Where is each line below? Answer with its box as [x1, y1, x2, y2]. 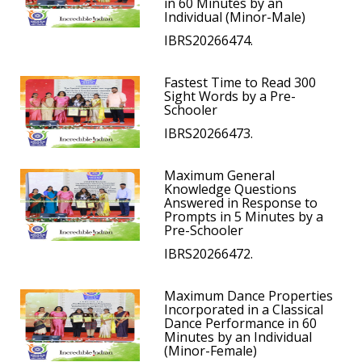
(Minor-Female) [164, 342, 258, 360]
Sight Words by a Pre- [164, 87, 297, 106]
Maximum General [164, 166, 276, 185]
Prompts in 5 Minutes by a [164, 208, 324, 226]
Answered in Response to [164, 194, 318, 213]
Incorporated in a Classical [164, 301, 324, 319]
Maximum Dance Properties [164, 287, 334, 305]
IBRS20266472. [164, 245, 254, 263]
